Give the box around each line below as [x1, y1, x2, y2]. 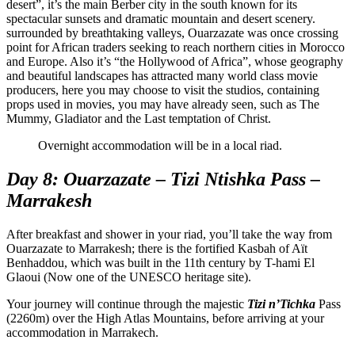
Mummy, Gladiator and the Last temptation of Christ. [6, 111, 271, 125]
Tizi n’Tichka [247, 296, 315, 311]
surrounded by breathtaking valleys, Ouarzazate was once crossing [6, 25, 338, 40]
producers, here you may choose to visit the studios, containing [6, 82, 319, 97]
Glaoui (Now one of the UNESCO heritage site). [6, 269, 251, 284]
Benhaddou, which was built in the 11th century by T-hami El [6, 255, 315, 269]
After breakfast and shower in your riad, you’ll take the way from [6, 227, 332, 241]
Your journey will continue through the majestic [6, 296, 247, 311]
